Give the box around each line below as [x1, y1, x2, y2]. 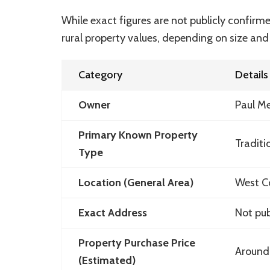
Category [78, 68, 122, 82]
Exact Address [78, 206, 147, 220]
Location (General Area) [78, 176, 193, 190]
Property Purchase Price [78, 236, 195, 250]
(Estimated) [78, 254, 136, 268]
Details [234, 68, 268, 82]
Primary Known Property [78, 128, 198, 142]
